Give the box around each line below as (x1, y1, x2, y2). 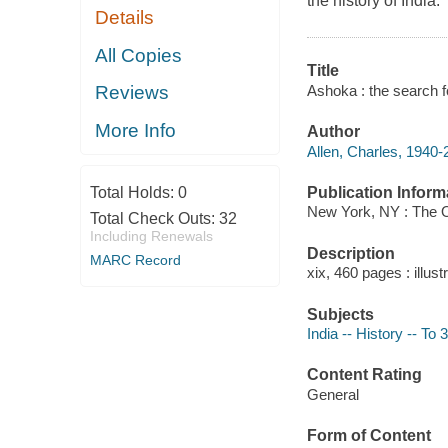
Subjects (306, 305, 374, 323)
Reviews (95, 82, 170, 104)
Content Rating (306, 366, 422, 384)
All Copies (95, 44, 183, 66)
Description (306, 244, 395, 262)
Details (95, 7, 155, 29)
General (306, 385, 359, 403)
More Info (95, 119, 177, 141)
